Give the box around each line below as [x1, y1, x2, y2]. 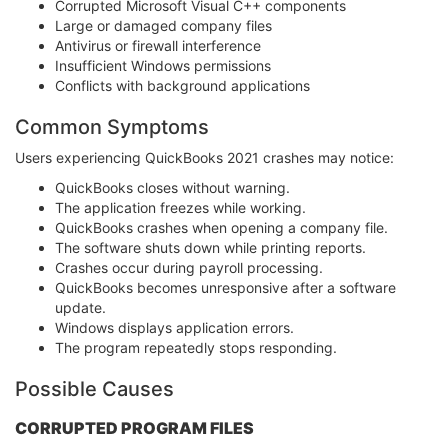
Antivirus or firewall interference [55, 37, 261, 55]
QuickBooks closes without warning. [55, 179, 290, 197]
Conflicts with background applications [55, 77, 310, 95]
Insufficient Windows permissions [55, 57, 271, 75]
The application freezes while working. [55, 199, 306, 217]
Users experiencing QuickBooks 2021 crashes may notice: [15, 149, 394, 167]
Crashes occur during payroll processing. [55, 259, 323, 277]
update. [55, 299, 106, 317]
